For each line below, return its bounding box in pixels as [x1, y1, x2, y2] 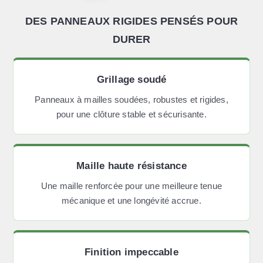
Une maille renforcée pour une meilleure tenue [41, 181, 222, 191]
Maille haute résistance [76, 160, 187, 172]
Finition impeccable [85, 247, 178, 258]
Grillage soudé [96, 74, 167, 86]
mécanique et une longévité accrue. [62, 196, 201, 206]
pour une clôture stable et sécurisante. [56, 110, 207, 120]
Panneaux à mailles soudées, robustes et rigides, [35, 95, 228, 105]
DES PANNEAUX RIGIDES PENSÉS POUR [25, 15, 238, 28]
